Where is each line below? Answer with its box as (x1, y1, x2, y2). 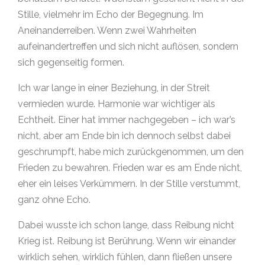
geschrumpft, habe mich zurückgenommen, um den (18, 146, 244, 157)
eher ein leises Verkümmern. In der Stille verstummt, (18, 177, 240, 189)
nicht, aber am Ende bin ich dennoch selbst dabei (18, 130, 231, 141)
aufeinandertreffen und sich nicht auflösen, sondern (18, 40, 238, 52)
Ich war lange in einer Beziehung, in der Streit (18, 82, 210, 93)
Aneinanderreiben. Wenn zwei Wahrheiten (18, 24, 196, 36)
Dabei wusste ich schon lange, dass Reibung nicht (18, 219, 234, 231)
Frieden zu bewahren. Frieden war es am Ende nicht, (18, 161, 242, 173)
